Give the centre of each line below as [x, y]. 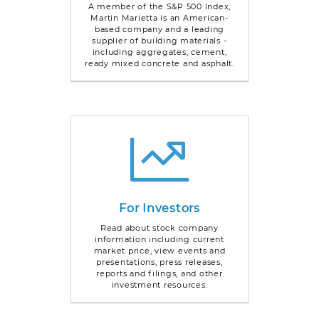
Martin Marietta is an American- [159, 17]
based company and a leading [159, 29]
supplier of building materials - [159, 40]
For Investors [159, 208]
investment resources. [159, 284]
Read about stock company [159, 228]
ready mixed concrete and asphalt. [159, 63]
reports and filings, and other [159, 273]
